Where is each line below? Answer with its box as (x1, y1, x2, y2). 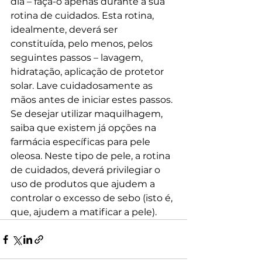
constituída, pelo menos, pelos (11, 38, 155, 50)
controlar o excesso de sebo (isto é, (11, 192, 175, 204)
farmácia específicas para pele (11, 136, 153, 148)
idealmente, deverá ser (11, 24, 120, 36)
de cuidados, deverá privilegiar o (11, 164, 163, 176)
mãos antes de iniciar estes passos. (11, 94, 175, 106)
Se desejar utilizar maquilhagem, (11, 108, 165, 120)
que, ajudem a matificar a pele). (11, 206, 157, 218)
